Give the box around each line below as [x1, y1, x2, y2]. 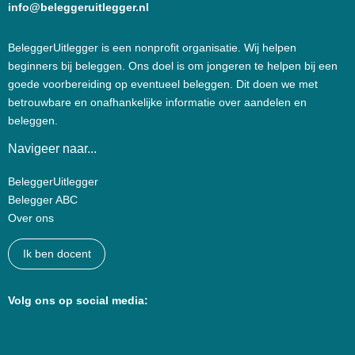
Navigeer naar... [8, 141, 97, 156]
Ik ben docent [22, 247, 91, 261]
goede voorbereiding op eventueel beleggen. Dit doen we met [8, 78, 318, 91]
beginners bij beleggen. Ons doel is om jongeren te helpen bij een [8, 59, 338, 73]
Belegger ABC [8, 193, 78, 207]
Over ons [8, 212, 54, 225]
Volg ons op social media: [8, 294, 148, 307]
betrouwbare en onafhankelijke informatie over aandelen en [8, 96, 307, 109]
